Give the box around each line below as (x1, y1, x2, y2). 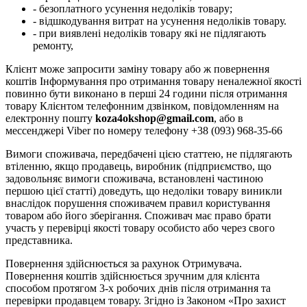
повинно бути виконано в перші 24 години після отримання (5, 87, 287, 99)
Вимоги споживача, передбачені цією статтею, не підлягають (5, 147, 292, 160)
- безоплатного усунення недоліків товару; (33, 2, 232, 14)
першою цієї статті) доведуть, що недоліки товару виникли (5, 184, 282, 197)
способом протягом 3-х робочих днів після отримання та (5, 282, 271, 294)
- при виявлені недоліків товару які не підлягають (33, 27, 266, 39)
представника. (5, 234, 73, 246)
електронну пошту (5, 112, 95, 124)
